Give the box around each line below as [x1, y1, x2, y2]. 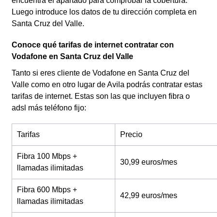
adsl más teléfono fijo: [12, 104, 86, 112]
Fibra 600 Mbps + [17, 186, 77, 194]
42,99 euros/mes [120, 191, 177, 200]
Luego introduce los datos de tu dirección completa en [12, 8, 197, 16]
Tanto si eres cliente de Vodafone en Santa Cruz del [12, 69, 189, 77]
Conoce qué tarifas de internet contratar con [12, 41, 174, 49]
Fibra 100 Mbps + [17, 152, 77, 160]
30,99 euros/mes [120, 158, 177, 166]
